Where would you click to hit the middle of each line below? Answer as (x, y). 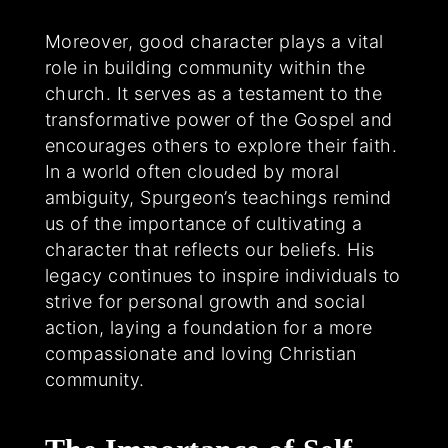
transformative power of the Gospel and (218, 120)
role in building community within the (205, 68)
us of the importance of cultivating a (203, 224)
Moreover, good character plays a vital (214, 42)
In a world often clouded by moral (192, 172)
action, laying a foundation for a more (208, 328)
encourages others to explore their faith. (221, 146)
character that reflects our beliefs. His (209, 250)
